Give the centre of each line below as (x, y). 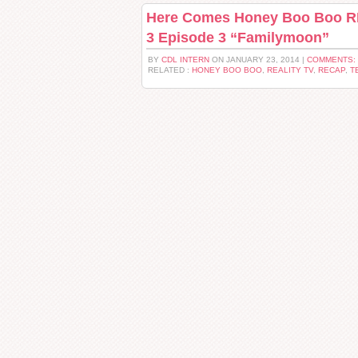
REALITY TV (290, 70)
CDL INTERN (185, 60)
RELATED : (170, 70)
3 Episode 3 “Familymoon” (238, 38)
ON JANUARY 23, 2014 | (258, 60)
